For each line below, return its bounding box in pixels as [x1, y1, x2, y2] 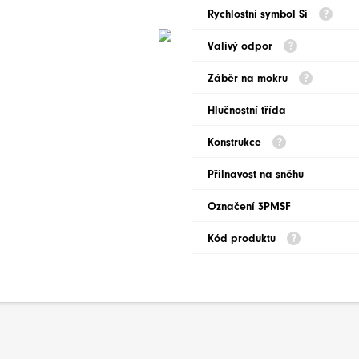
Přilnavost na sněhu [208, 167, 304, 181]
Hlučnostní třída [208, 103, 286, 117]
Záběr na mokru [208, 71, 291, 85]
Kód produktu [208, 232, 279, 245]
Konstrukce [208, 135, 264, 149]
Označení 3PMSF [208, 200, 291, 213]
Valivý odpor [208, 39, 276, 53]
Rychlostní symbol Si [208, 7, 311, 21]
